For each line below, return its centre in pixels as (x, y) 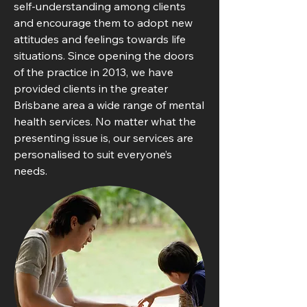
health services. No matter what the (105, 121)
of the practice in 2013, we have (94, 72)
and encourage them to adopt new (103, 23)
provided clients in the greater (91, 88)
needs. (30, 171)
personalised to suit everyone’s (93, 154)
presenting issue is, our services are (103, 138)
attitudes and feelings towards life (100, 39)
